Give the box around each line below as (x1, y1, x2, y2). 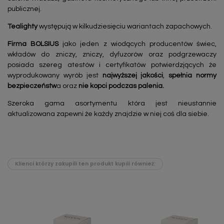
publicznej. (7, 5, 43, 12)
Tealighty (7, 22, 39, 30)
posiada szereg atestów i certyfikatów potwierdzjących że (7, 61, 216, 68)
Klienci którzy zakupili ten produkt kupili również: (15, 160, 155, 168)
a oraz (56, 82, 78, 89)
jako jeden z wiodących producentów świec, (58, 40, 217, 47)
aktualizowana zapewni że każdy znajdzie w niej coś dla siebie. (7, 110, 209, 117)
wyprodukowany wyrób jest (7, 71, 102, 79)
